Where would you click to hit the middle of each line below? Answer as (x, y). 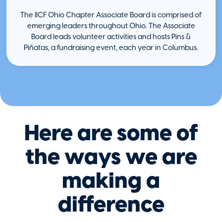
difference (111, 204)
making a (111, 180)
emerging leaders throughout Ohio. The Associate (111, 26)
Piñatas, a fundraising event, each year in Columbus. (111, 48)
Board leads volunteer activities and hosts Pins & (111, 37)
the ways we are (111, 156)
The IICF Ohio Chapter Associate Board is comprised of (111, 15)
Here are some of (111, 132)
